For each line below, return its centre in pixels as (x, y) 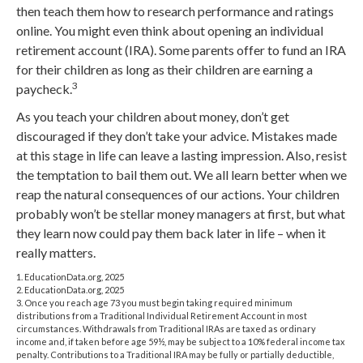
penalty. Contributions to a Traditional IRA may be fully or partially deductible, (175, 354)
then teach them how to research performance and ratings (175, 11)
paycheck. (44, 88)
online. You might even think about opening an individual (170, 30)
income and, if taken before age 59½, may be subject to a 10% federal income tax (181, 341)
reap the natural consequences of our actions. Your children (178, 194)
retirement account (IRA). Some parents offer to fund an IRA (181, 49)
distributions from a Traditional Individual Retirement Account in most (162, 315)
